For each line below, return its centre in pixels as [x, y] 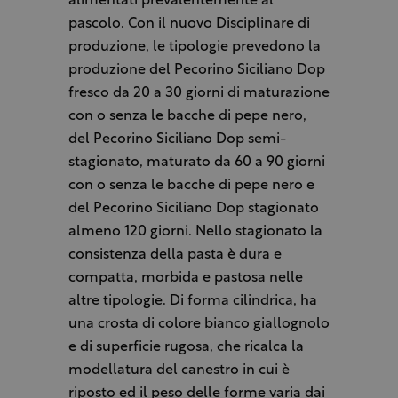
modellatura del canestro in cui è [179, 371]
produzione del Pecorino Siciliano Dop [196, 71]
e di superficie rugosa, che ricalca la [186, 348]
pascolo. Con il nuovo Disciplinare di [189, 24]
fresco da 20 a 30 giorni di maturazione [199, 94]
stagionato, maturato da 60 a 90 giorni [196, 163]
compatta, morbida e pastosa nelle [185, 279]
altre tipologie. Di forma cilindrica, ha [192, 302]
